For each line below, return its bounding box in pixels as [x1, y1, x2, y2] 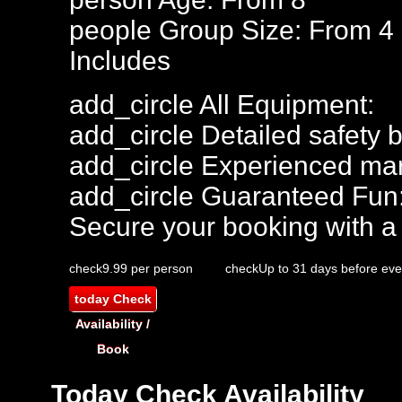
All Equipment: [194, 90, 374, 119]
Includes [69, 46, 170, 75]
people [69, 15, 152, 45]
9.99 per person [102, 261, 193, 275]
